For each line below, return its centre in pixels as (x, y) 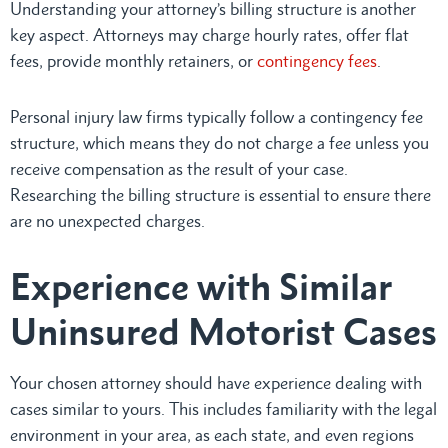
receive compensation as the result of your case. (179, 168)
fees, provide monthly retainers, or (133, 60)
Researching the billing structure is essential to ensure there (220, 194)
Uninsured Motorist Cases (223, 331)
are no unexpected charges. (107, 220)
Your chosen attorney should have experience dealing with (216, 382)
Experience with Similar (201, 286)
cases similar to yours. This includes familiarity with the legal (223, 408)
